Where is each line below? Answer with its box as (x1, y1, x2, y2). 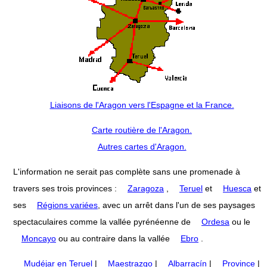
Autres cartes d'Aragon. (97, 141, 187, 151)
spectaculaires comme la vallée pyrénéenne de (13, 216, 193, 226)
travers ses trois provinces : (13, 183, 119, 193)
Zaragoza (128, 183, 164, 193)
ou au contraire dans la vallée (56, 233, 172, 243)
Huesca (223, 183, 252, 193)
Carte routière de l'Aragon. (92, 125, 192, 135)
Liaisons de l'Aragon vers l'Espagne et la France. (49, 100, 234, 110)
